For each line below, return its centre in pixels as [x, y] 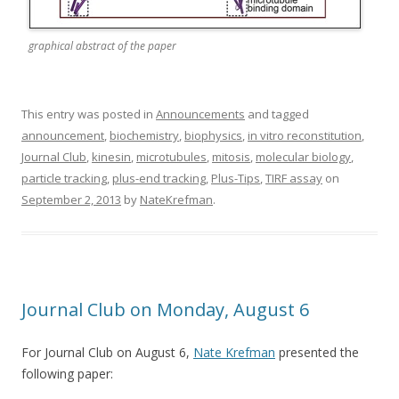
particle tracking [64, 178]
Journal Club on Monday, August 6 [165, 309]
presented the [317, 352]
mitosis [231, 157]
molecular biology [303, 157]
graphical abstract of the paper [102, 46]
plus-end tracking [159, 178]
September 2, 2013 [71, 199]
